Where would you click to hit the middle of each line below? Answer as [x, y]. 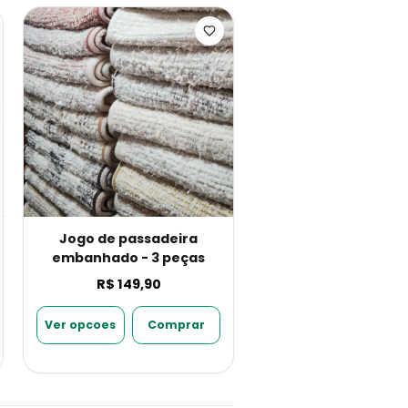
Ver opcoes [81, 325]
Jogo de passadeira [128, 238]
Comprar [177, 325]
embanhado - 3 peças [128, 257]
